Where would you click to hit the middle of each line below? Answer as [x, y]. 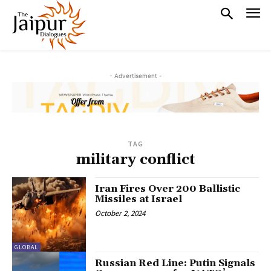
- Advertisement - [135, 76]
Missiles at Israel [139, 199]
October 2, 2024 [120, 214]
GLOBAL [26, 247]
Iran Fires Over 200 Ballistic [168, 189]
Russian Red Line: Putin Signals [175, 263]
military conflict [135, 160]
